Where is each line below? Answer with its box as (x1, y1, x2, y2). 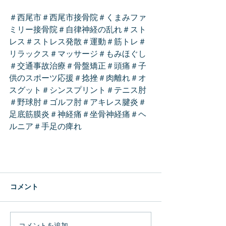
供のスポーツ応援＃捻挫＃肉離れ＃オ (9, 73, 146, 84)
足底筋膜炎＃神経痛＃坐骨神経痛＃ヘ (9, 109, 146, 120)
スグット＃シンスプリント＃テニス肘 (9, 85, 146, 96)
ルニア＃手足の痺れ (9, 122, 82, 132)
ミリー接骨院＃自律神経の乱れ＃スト (9, 25, 146, 35)
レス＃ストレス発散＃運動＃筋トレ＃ (9, 37, 146, 47)
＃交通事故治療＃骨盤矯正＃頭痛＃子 (9, 61, 146, 72)
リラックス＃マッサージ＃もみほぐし (9, 49, 146, 60)
